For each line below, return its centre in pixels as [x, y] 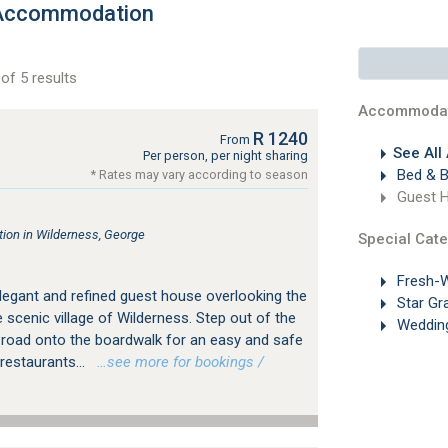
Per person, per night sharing [225, 155]
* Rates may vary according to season [199, 174]
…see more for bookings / [176, 362]
